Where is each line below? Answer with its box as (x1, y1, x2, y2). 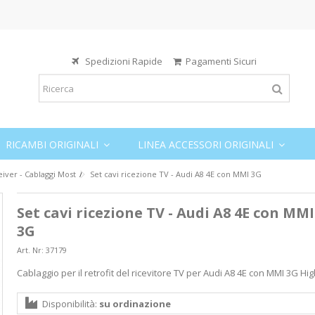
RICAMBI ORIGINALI (6, 137, 101, 151)
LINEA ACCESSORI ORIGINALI (138, 137, 276, 151)
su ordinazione (98, 297, 171, 310)
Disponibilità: (41, 297, 99, 310)
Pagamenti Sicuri (186, 54, 257, 67)
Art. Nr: (16, 245, 44, 255)
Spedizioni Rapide (81, 54, 174, 67)
